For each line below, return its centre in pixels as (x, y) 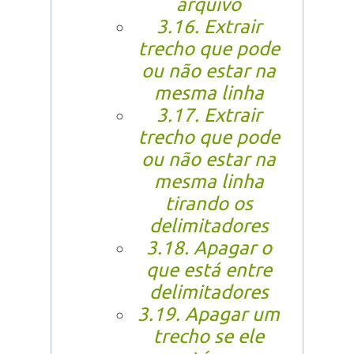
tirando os (209, 204)
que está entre (209, 270)
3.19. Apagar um (209, 314)
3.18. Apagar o (209, 248)
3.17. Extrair (209, 115)
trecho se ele (209, 337)
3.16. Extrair (209, 27)
